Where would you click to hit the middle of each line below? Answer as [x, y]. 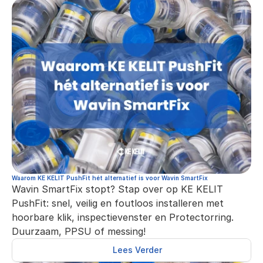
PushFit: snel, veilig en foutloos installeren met [118, 203]
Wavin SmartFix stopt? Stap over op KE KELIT [117, 189]
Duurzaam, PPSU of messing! [79, 231]
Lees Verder [137, 250]
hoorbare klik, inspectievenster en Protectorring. [123, 217]
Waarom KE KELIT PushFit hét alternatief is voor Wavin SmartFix [110, 178]
